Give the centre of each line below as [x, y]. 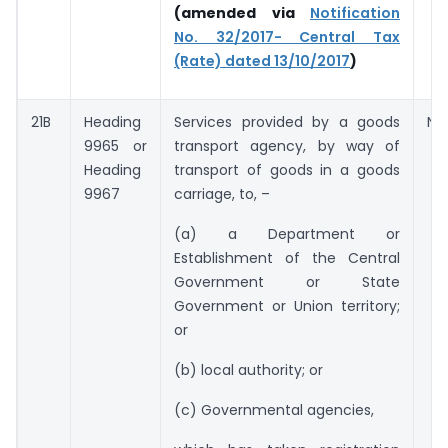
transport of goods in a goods [287, 170]
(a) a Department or [287, 234]
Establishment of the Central [287, 258]
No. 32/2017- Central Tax [287, 36]
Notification [355, 12]
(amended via [242, 12]
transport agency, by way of [287, 146]
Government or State [287, 282]
